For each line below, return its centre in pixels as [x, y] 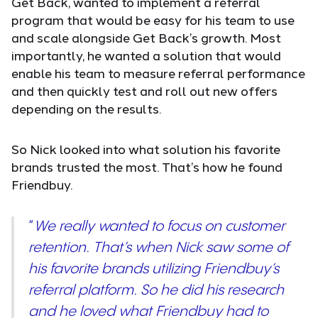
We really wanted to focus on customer [160, 227]
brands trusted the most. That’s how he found [147, 167]
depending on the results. [86, 109]
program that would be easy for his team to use [153, 20]
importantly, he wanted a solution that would [146, 56]
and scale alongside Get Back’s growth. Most [146, 38]
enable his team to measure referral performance [158, 73]
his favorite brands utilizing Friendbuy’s [154, 270]
